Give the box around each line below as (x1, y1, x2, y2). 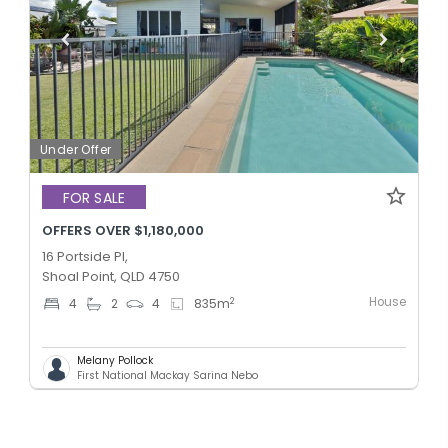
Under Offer (40, 141, 112, 159)
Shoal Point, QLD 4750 (42, 267, 180, 287)
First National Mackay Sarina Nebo (77, 368, 258, 384)
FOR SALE (63, 187, 125, 208)
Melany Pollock (77, 353, 153, 369)
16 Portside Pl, (42, 247, 128, 267)
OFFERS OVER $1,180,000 (42, 221, 204, 241)
